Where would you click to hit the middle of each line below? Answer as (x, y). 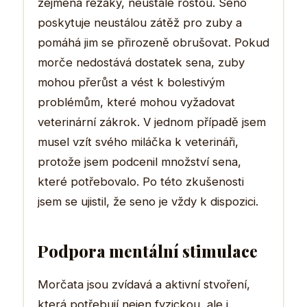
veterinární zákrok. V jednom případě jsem (152, 122)
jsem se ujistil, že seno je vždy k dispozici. (148, 201)
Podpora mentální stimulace (148, 250)
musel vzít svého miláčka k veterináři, (138, 142)
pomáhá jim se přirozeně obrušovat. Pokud (153, 42)
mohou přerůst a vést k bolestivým (131, 82)
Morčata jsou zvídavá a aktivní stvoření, (144, 284)
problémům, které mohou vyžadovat (136, 102)
